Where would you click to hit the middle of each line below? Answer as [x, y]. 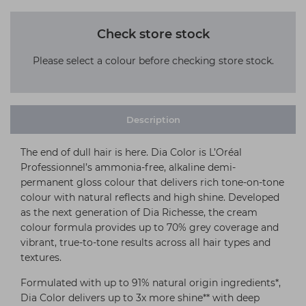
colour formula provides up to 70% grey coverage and [150, 227]
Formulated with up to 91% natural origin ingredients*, [151, 282]
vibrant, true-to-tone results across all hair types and [145, 242]
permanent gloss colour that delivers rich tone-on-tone [152, 182]
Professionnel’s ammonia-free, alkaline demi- [128, 167]
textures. [41, 257]
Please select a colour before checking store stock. [153, 60]
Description [153, 119]
